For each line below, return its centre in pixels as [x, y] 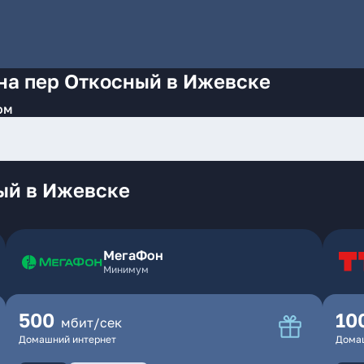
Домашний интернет [67, 339]
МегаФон [133, 255]
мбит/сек [91, 323]
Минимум [126, 269]
